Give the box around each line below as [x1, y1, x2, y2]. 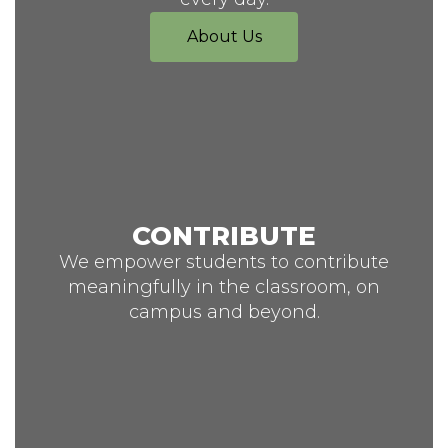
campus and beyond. [128, 300, 320, 323]
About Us [186, 27, 262, 46]
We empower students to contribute [59, 250, 389, 273]
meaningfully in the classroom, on [68, 275, 380, 298]
